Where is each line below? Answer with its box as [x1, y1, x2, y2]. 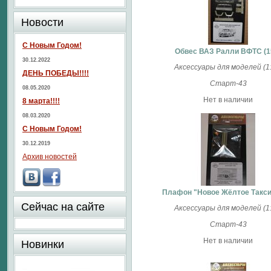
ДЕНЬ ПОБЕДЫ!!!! [22, 69, 89, 77]
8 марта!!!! [22, 97, 60, 105]
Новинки [21, 238, 64, 250]
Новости [21, 16, 64, 28]
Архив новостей [22, 152, 77, 161]
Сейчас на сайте [21, 201, 105, 213]
